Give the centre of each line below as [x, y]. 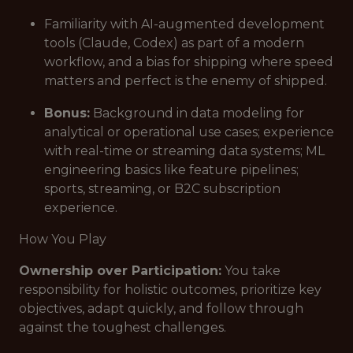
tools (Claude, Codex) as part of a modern [174, 43]
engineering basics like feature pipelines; [171, 170]
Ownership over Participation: [120, 271]
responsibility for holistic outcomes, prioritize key [170, 290]
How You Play [63, 239]
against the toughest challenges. [123, 327]
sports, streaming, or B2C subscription [162, 189]
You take [253, 271]
